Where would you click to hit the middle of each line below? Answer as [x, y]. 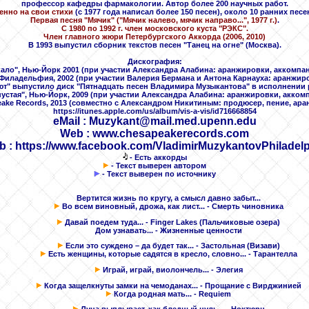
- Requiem [211, 293]
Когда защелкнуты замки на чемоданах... [121, 285]
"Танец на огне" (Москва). [231, 45]
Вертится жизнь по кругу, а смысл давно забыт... [168, 198]
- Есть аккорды [157, 158]
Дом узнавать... [124, 230]
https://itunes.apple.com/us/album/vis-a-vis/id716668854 [154, 111]
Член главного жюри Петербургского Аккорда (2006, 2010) [154, 37]
